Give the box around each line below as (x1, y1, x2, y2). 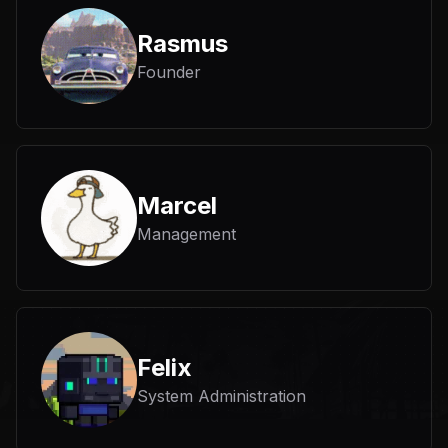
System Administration (137, 386, 306, 407)
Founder (137, 62, 201, 83)
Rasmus (137, 29, 228, 59)
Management (137, 224, 236, 245)
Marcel (137, 191, 217, 221)
